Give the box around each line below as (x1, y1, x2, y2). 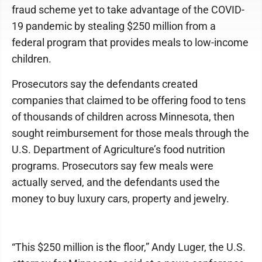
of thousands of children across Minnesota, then (12, 111, 235, 123)
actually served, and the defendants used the (12, 176, 220, 188)
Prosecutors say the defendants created (12, 78, 198, 90)
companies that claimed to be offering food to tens (12, 94, 246, 106)
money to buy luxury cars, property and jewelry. (12, 192, 229, 205)
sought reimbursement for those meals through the (12, 127, 249, 139)
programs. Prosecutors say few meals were (12, 160, 213, 172)
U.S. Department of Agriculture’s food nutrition (12, 143, 225, 156)
